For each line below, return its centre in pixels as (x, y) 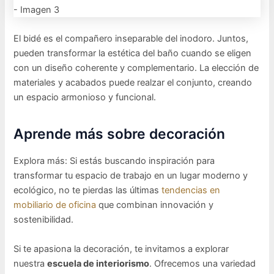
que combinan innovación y (155, 205)
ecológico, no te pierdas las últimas (88, 191)
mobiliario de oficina (55, 205)
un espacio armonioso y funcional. (85, 98)
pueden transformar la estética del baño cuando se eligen (133, 54)
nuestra (31, 263)
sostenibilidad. (44, 220)
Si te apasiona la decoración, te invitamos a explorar (121, 249)
